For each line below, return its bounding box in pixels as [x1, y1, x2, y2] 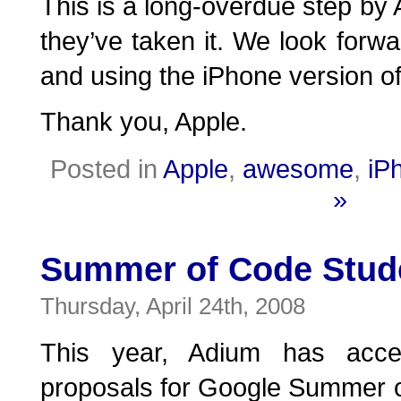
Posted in [50, 154, 163, 183]
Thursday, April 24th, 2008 [40, 293, 305, 320]
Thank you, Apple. [40, 107, 247, 136]
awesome [243, 154, 354, 183]
